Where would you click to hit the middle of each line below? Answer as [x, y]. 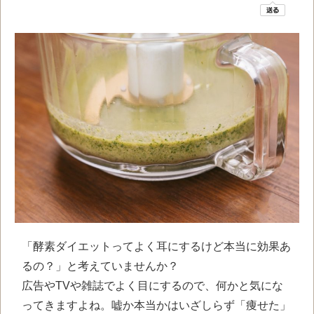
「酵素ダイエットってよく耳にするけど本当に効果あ [156, 246]
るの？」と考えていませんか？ [100, 266]
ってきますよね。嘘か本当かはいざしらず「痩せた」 [156, 305]
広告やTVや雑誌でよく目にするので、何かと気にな [152, 285]
